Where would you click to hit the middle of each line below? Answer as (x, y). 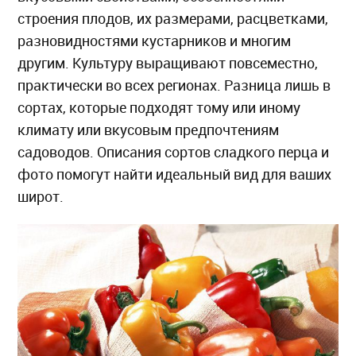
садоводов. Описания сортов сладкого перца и (174, 152)
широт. (41, 197)
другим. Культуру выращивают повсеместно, (168, 63)
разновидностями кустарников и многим (155, 41)
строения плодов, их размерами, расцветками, (173, 19)
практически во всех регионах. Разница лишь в (174, 85)
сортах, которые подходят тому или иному (159, 108)
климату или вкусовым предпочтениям (149, 130)
